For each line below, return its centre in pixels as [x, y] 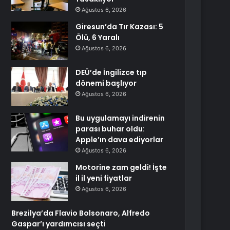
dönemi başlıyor [106, 83]
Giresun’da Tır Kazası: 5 [120, 27]
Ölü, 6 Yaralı [98, 37]
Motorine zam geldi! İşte [121, 167]
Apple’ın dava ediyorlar [120, 140]
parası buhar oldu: [110, 129]
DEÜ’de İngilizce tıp [111, 72]
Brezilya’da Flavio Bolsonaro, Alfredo [81, 213]
